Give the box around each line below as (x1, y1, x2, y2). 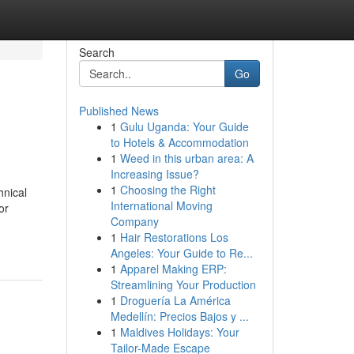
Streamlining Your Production (110, 277, 256, 292)
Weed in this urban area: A (119, 150, 254, 166)
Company (110, 213, 159, 229)
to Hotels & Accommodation (110, 134, 249, 150)
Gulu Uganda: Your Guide (119, 119, 249, 134)
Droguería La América (119, 292, 231, 308)
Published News (78, 103, 159, 119)
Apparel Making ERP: (119, 261, 227, 277)
